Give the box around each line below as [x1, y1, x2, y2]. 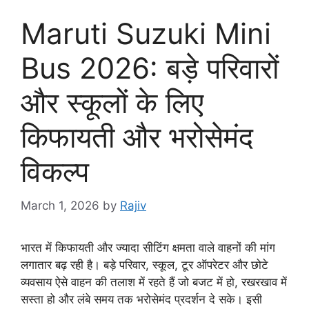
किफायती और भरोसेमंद [21, 119, 253, 155]
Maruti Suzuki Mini [21, 16, 271, 52]
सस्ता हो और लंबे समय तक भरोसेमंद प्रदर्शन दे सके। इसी [21, 292, 262, 306]
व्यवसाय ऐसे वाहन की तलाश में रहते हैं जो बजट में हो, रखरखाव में [21, 275, 287, 289]
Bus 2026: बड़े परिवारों [21, 50, 279, 86]
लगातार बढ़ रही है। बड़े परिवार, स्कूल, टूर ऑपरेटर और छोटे [21, 257, 268, 272]
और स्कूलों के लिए [21, 85, 203, 121]
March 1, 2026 [21, 198, 99, 212]
